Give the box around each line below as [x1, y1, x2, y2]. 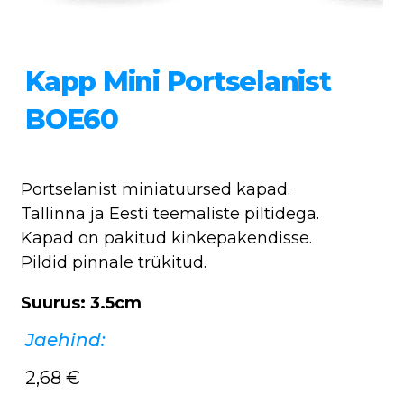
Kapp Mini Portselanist [25, 64, 331, 98]
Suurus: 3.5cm [21, 292, 142, 313]
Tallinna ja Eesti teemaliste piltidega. [21, 203, 319, 224]
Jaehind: [25, 328, 106, 351]
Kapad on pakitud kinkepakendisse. [21, 227, 312, 248]
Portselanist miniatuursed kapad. [21, 179, 290, 199]
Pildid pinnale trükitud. [21, 252, 207, 272]
